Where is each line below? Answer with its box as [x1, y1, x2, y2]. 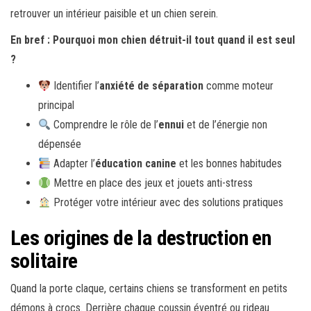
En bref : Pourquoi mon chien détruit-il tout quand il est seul [10, 33, 295, 47]
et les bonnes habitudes [176, 157, 283, 171]
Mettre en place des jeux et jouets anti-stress [51, 176, 253, 190]
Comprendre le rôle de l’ [51, 118, 159, 132]
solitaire [10, 249, 78, 274]
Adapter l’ [51, 157, 96, 171]
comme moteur [203, 79, 274, 93]
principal [38, 99, 74, 112]
